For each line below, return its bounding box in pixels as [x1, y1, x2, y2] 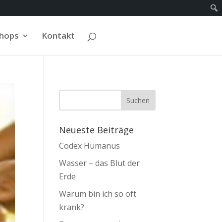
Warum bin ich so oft [59, 188, 137, 199]
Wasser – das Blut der [59, 158, 140, 168]
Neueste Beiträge [59, 124, 134, 136]
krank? [59, 202, 85, 213]
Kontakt [41, 30, 75, 41]
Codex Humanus [59, 140, 120, 151]
